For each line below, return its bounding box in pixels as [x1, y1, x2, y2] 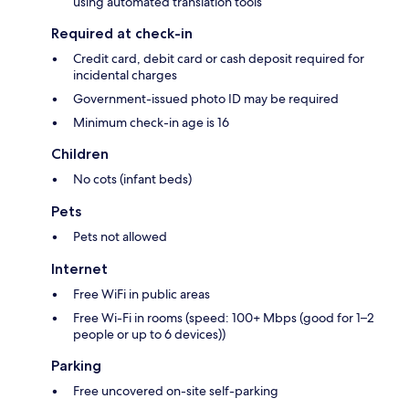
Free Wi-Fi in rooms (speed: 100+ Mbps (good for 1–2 [73, 309, 374, 327]
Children [51, 145, 109, 163]
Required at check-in [51, 25, 193, 43]
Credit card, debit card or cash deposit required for [73, 50, 364, 68]
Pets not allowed [73, 228, 167, 246]
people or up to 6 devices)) [73, 326, 225, 343]
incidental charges [73, 67, 177, 84]
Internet [51, 260, 108, 278]
